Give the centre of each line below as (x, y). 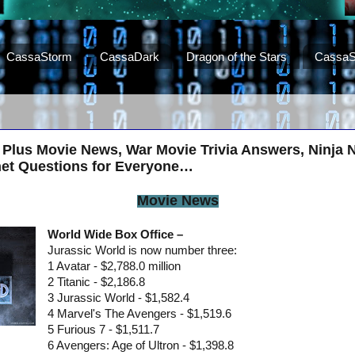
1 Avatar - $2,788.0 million (114, 267)
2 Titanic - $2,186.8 (96, 282)
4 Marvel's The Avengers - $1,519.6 (139, 314)
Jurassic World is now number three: (142, 251)
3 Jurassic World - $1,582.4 (118, 298)
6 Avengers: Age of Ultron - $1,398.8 (140, 346)
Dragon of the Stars (237, 56)
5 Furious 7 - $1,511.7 (103, 330)
